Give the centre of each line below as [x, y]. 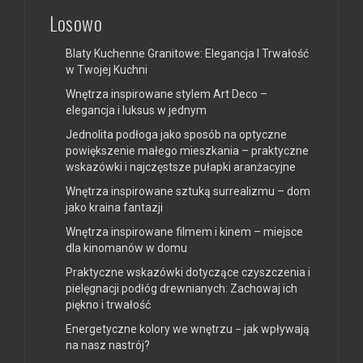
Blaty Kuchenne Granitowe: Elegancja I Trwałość [187, 54]
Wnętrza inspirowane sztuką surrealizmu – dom [188, 192]
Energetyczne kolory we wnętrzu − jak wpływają [188, 329]
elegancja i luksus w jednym [136, 111]
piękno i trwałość [108, 305]
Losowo [76, 23]
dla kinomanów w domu [126, 248]
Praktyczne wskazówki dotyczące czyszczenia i [188, 273]
